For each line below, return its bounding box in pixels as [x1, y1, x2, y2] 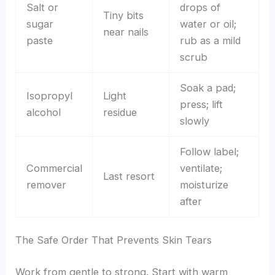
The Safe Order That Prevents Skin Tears [15, 234, 212, 247]
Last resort [103, 169, 155, 182]
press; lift [179, 98, 223, 110]
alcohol [26, 106, 61, 118]
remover [26, 178, 66, 191]
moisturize [179, 178, 228, 191]
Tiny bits [103, 9, 144, 21]
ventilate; [179, 161, 222, 174]
